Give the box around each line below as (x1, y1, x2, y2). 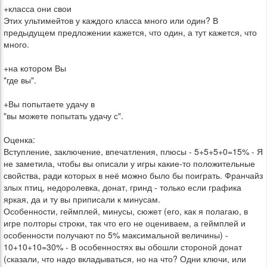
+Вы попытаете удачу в (4, 98, 95, 110)
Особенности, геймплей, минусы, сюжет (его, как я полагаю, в (4, 205, 248, 217)
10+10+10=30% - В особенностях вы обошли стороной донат (4, 241, 242, 253)
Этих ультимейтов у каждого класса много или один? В (4, 14, 218, 26)
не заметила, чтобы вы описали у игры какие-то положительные (4, 157, 255, 169)
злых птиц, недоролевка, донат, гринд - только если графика (4, 181, 241, 193)
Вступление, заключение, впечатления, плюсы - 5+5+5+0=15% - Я (4, 145, 263, 157)
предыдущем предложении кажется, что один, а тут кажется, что (4, 26, 257, 38)
